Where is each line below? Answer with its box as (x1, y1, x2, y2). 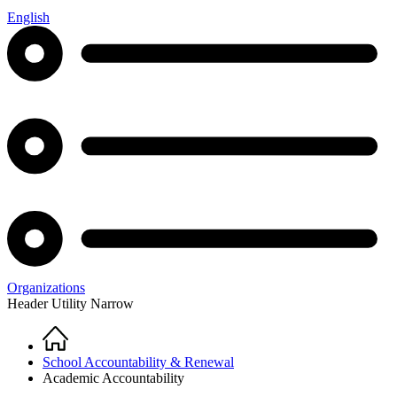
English (7, 10, 50, 26)
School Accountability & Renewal (43, 354, 234, 370)
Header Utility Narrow (7, 296, 134, 312)
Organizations (7, 280, 85, 296)
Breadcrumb (7, 344, 123, 368)
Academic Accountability (43, 370, 184, 386)
